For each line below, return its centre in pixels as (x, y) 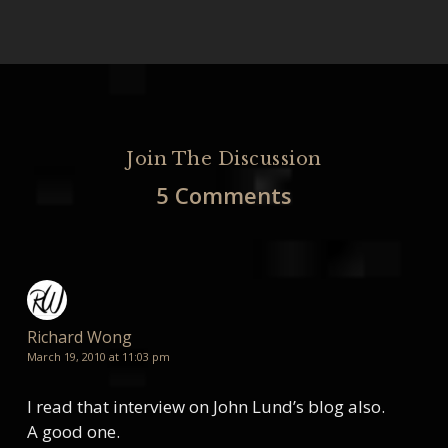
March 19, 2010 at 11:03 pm (98, 356)
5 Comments (223, 195)
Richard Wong (79, 337)
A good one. (73, 431)
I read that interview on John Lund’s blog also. (205, 406)
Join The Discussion (224, 159)
